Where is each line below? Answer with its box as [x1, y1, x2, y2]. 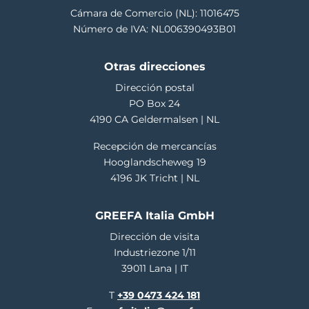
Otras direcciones [103, 60, 206, 74]
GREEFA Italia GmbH [94, 209, 215, 223]
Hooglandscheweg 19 [103, 156, 206, 169]
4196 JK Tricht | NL [110, 172, 199, 185]
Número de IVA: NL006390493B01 [73, 23, 236, 36]
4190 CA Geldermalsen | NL [90, 113, 219, 126]
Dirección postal [114, 81, 195, 94]
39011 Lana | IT [121, 262, 188, 275]
